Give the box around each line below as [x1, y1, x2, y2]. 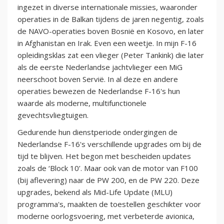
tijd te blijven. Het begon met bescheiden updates [17, 150, 191, 161]
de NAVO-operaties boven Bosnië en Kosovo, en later [17, 25, 204, 36]
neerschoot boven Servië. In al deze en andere [17, 73, 178, 84]
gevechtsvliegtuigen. [17, 109, 88, 120]
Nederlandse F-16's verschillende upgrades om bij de [17, 138, 201, 149]
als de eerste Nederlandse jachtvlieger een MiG [17, 61, 182, 72]
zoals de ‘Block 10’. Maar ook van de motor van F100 [17, 162, 198, 173]
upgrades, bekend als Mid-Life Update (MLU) [17, 186, 172, 197]
